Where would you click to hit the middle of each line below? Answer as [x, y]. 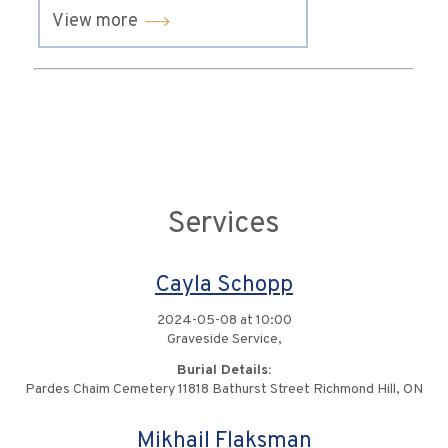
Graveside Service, [224, 340]
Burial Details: [224, 371]
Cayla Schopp [224, 286]
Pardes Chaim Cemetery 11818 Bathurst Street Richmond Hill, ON [224, 390]
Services [224, 225]
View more [95, 22]
